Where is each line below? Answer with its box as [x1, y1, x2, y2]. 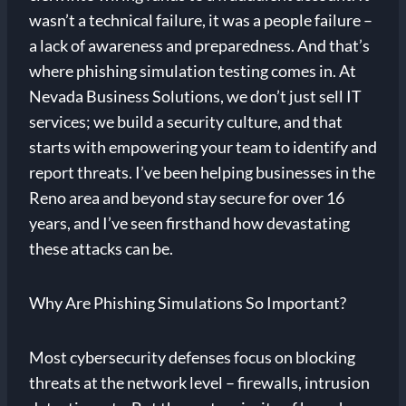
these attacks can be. [29, 238, 173, 259]
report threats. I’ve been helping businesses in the [29, 162, 375, 183]
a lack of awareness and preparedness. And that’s [29, 35, 370, 56]
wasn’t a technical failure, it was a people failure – [29, 10, 372, 31]
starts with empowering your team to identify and [29, 137, 377, 158]
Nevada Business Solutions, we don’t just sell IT [29, 86, 362, 107]
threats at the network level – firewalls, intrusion [29, 372, 370, 393]
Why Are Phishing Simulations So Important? [29, 293, 346, 314]
